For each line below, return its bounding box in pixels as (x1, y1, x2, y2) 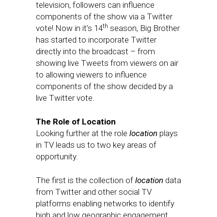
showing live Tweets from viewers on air (36, 58, 178, 68)
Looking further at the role (36, 128, 127, 138)
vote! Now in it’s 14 (36, 23, 103, 33)
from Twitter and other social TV (36, 187, 152, 197)
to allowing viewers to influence (36, 70, 147, 79)
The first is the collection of (36, 175, 135, 185)
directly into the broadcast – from (36, 46, 155, 56)
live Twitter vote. (36, 93, 94, 103)
